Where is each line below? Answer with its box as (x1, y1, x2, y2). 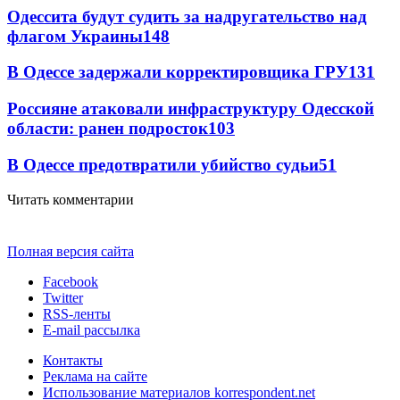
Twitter (43, 289, 83, 305)
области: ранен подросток (7, 119, 208, 138)
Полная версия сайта (7, 243, 134, 259)
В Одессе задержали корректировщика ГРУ (7, 62, 348, 82)
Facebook (43, 273, 98, 289)
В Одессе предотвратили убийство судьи (7, 154, 319, 174)
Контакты (43, 352, 103, 368)
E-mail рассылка (43, 321, 140, 337)
